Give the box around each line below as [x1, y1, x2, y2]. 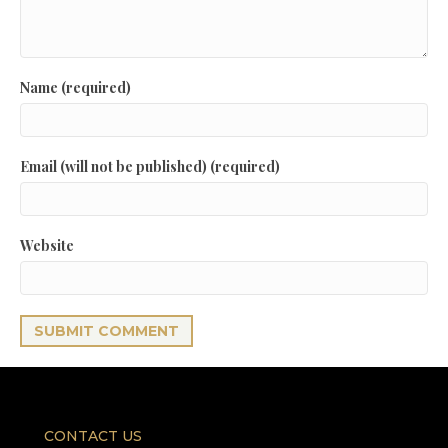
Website [20, 236, 74, 256]
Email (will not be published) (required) [20, 157, 280, 177]
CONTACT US [44, 427, 142, 446]
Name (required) [20, 78, 131, 98]
